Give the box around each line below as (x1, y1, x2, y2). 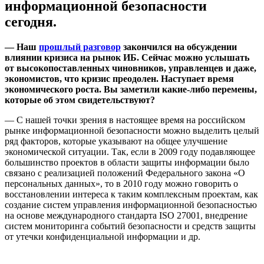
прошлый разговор (39, 42, 121, 52)
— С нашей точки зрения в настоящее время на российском (5, 115, 245, 126)
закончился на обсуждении (121, 42, 237, 52)
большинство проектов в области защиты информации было (5, 157, 249, 168)
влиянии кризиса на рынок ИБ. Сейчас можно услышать (5, 52, 249, 63)
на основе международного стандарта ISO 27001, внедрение (5, 210, 247, 221)
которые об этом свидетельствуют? (5, 95, 155, 105)
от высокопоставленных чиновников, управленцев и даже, (5, 63, 256, 74)
